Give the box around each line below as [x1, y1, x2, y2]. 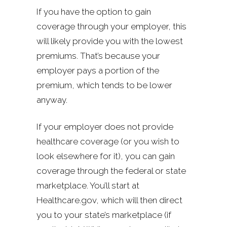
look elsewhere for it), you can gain [36, 150, 175, 161]
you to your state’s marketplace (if [36, 209, 171, 220]
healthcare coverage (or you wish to [36, 136, 179, 146]
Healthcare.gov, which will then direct [36, 195, 182, 205]
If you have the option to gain [36, 6, 151, 17]
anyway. [36, 94, 67, 105]
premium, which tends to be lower [36, 80, 172, 90]
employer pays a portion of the [36, 65, 159, 75]
